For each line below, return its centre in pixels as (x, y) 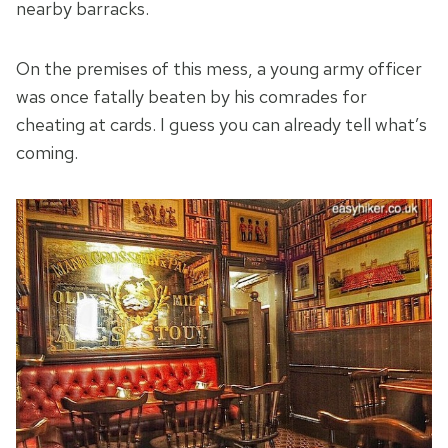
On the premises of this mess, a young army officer (219, 69)
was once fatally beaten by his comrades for (191, 97)
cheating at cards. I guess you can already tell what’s (221, 125)
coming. (47, 153)
